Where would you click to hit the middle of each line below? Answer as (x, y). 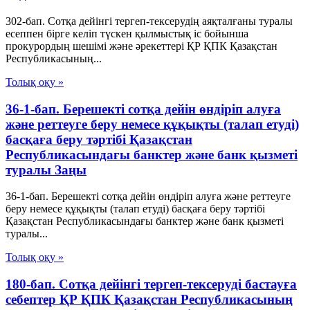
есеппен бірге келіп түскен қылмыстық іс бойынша (127, 33)
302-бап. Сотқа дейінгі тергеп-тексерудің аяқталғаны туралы (149, 21)
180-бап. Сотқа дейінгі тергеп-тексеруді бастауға (151, 284)
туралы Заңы (46, 170)
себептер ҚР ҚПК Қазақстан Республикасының (149, 300)
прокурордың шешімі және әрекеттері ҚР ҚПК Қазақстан (142, 46)
